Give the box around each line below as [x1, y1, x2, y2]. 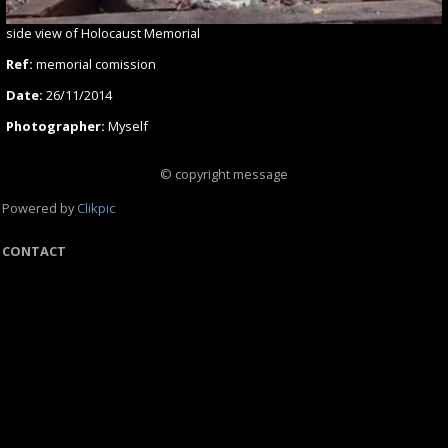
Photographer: [6, 116, 105, 135]
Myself [105, 116, 148, 135]
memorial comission [33, 55, 156, 74]
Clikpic [77, 198, 115, 217]
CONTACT [2, 241, 66, 260]
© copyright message [160, 164, 288, 183]
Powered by [2, 198, 77, 217]
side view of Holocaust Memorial [6, 24, 200, 43]
